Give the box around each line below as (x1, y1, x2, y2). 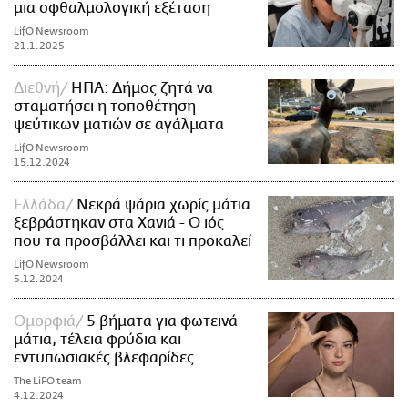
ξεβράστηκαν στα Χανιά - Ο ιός (14, 214, 224, 231)
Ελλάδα (14, 196, 66, 213)
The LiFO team (14, 374, 82, 387)
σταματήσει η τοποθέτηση (14, 97, 196, 115)
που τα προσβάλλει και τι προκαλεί (14, 232, 251, 250)
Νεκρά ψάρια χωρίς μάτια (76, 196, 250, 213)
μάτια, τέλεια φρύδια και (14, 331, 181, 348)
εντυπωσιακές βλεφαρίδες (14, 349, 194, 366)
